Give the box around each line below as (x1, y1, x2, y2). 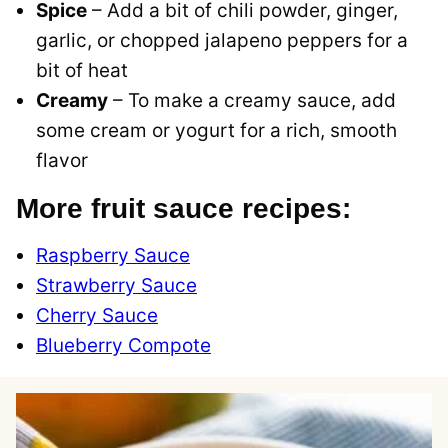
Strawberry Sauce (36, 274, 197, 298)
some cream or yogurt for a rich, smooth (36, 119, 397, 143)
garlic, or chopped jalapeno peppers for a (36, 29, 408, 53)
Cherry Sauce (36, 304, 158, 328)
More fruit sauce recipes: (16, 193, 351, 225)
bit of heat (36, 59, 128, 83)
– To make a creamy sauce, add (108, 89, 396, 113)
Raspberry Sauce (36, 244, 190, 268)
